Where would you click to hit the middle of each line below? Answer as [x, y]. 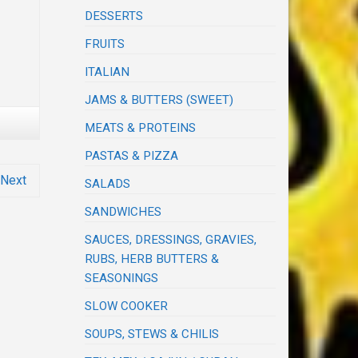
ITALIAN [107, 72]
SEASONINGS [122, 278]
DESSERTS [114, 16]
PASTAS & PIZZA [132, 156]
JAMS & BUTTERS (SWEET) [159, 100]
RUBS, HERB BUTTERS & [152, 259]
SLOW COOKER [127, 306]
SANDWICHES [123, 212]
